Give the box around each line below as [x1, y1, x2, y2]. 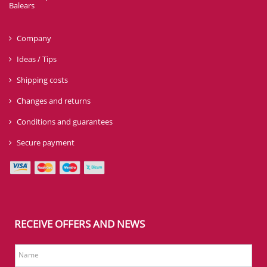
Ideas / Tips [17, 53, 57, 64]
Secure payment [17, 136, 74, 148]
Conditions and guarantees [17, 116, 113, 127]
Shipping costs [17, 74, 68, 85]
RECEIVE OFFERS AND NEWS [14, 216, 145, 231]
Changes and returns [17, 95, 91, 106]
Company [17, 32, 51, 44]
